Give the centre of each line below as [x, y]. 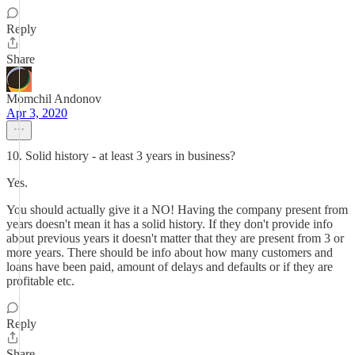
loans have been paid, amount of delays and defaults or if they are [170, 267]
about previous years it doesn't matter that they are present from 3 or [175, 238]
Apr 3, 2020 [37, 113]
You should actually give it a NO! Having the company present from [177, 210]
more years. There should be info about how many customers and [170, 252]
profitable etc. [40, 281]
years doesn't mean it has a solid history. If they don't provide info [170, 224]
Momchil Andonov [54, 99]
